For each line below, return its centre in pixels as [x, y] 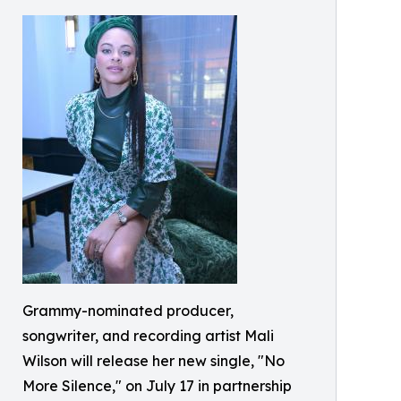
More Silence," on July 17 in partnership [157, 386]
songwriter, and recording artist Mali [148, 336]
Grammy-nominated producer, [128, 311]
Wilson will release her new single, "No [154, 361]
